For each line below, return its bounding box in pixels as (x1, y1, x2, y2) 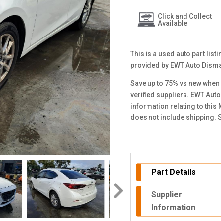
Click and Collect (158, 12, 212, 20)
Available (158, 19, 188, 27)
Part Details (151, 167, 196, 177)
